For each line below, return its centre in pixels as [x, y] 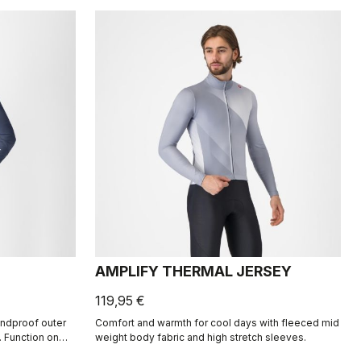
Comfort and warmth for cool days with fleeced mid [217, 322]
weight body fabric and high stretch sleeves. [200, 337]
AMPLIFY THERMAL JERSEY [193, 271]
